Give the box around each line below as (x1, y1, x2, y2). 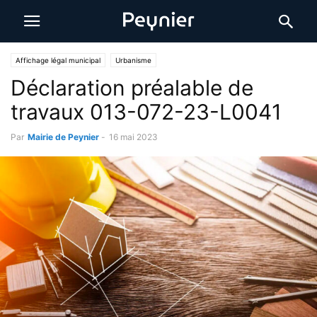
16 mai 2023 (109, 132, 158, 142)
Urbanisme (115, 56, 151, 64)
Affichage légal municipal (16, 56, 100, 64)
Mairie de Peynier (28, 132, 99, 142)
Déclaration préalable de (11, 75, 253, 100)
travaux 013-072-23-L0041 (11, 99, 282, 125)
